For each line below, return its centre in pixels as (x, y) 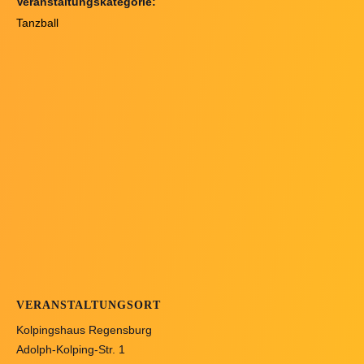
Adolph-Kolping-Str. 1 (71, 350)
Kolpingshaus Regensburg (84, 330)
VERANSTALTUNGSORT (89, 305)
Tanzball (37, 23)
